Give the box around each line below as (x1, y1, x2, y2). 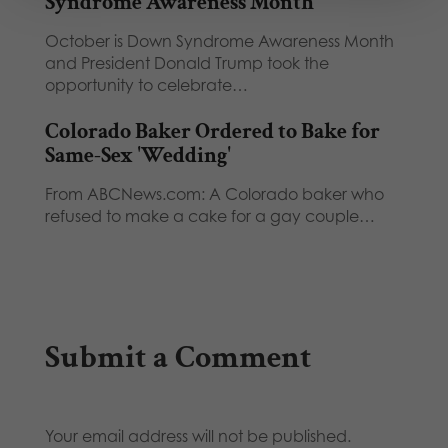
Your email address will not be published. (44, 425, 351, 446)
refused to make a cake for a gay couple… (44, 205, 375, 226)
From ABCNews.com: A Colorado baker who (44, 183, 384, 204)
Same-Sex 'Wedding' (44, 140, 231, 170)
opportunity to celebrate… (44, 74, 248, 95)
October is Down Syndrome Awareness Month (44, 30, 394, 51)
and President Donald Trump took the (44, 52, 329, 73)
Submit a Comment (44, 336, 311, 378)
